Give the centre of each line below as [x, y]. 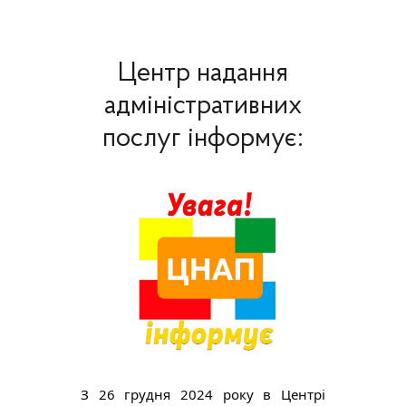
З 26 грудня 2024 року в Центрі [203, 395]
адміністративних [203, 107]
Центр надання [203, 74]
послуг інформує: [203, 140]
